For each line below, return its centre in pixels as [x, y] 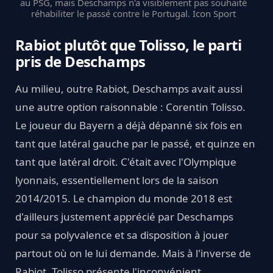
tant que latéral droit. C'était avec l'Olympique [126, 162]
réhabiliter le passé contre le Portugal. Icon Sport [133, 14]
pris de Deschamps [80, 62]
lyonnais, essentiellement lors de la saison [117, 180]
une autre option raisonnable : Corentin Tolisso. [130, 107]
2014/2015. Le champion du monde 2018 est [124, 199]
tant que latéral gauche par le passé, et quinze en [135, 144]
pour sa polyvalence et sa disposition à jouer [122, 235]
